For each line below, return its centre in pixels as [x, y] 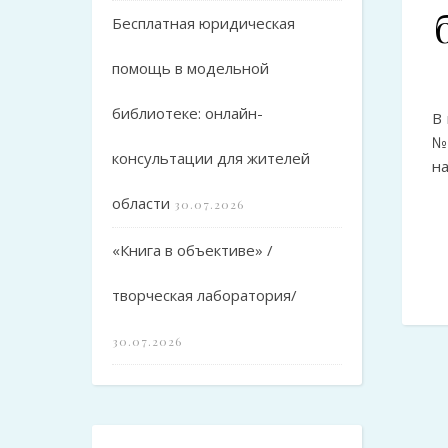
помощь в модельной [190, 67]
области [141, 202]
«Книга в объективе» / [192, 249]
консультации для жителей [211, 157]
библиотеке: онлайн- [187, 112]
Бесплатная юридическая [203, 22]
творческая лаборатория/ [204, 294]
